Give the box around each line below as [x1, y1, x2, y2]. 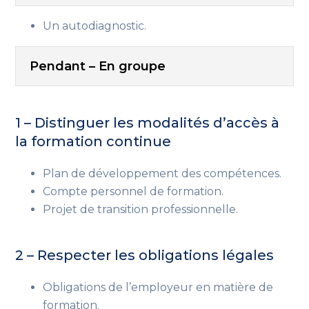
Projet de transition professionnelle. [43, 202, 241, 216]
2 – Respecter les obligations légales [15, 246, 278, 263]
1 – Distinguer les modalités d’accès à [15, 114, 280, 131]
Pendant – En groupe [30, 58, 166, 74]
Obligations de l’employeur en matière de [43, 280, 274, 294]
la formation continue [15, 132, 172, 150]
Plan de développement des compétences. [43, 166, 282, 180]
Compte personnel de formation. [43, 184, 224, 198]
